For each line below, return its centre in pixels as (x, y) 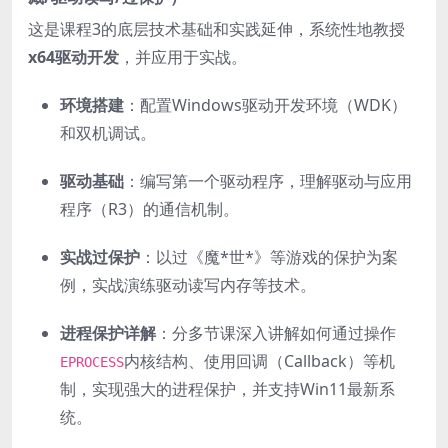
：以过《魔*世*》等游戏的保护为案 (269, 256)
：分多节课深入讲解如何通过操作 (276, 332)
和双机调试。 (108, 132)
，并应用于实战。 (183, 56)
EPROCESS (92, 361)
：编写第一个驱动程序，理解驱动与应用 (268, 180)
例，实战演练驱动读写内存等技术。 (188, 284)
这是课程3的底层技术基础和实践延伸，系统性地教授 (216, 28)
